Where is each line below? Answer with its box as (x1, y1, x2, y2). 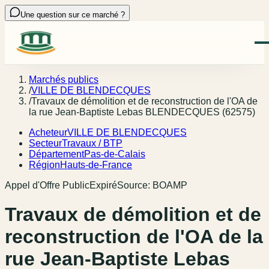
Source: (117, 180, 153, 190)
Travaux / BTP (62, 138, 122, 148)
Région (29, 160, 60, 170)
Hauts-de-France (60, 160, 132, 170)
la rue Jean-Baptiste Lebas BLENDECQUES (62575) (29, 107, 255, 117)
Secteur (29, 138, 62, 148)
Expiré (89, 180, 117, 190)
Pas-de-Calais (84, 149, 145, 159)
